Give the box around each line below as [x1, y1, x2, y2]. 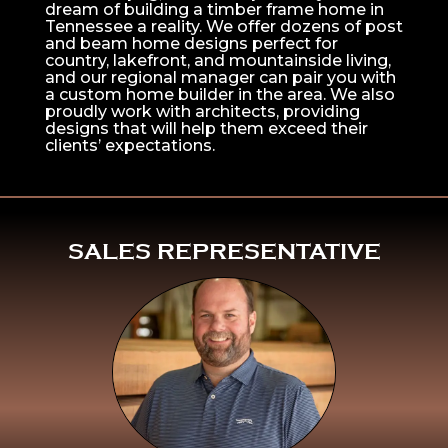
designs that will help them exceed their [44, 119, 368, 139]
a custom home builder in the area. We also [44, 85, 395, 105]
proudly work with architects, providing [44, 102, 360, 122]
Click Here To [143, 339, 305, 369]
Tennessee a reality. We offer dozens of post [44, 17, 403, 37]
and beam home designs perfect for [44, 34, 338, 54]
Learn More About [113, 365, 335, 395]
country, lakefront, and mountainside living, [44, 51, 391, 71]
